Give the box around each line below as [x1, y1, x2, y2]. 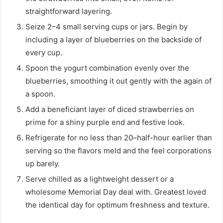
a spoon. [25, 89, 55, 99]
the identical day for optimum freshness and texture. [25, 200, 210, 210]
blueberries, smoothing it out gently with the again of [25, 76, 212, 86]
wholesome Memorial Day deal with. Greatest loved [25, 187, 206, 197]
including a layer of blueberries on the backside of [25, 34, 202, 44]
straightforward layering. [25, 6, 112, 16]
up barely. [25, 158, 60, 168]
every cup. [25, 47, 62, 57]
